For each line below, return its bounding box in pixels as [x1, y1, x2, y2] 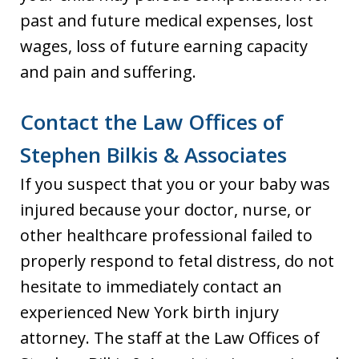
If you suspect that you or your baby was [20, 172, 330, 195]
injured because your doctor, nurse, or [20, 198, 312, 220]
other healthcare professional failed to [20, 224, 313, 246]
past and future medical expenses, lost [20, 9, 313, 31]
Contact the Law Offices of [20, 107, 284, 136]
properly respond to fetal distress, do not [20, 249, 334, 272]
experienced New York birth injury [20, 301, 279, 323]
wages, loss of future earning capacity [20, 34, 308, 57]
